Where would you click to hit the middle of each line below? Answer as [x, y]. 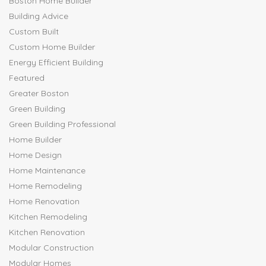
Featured [27, 78]
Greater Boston [39, 94]
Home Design [35, 155]
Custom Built [34, 32]
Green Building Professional [62, 124]
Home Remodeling [45, 186]
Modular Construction [51, 248]
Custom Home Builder [52, 47]
